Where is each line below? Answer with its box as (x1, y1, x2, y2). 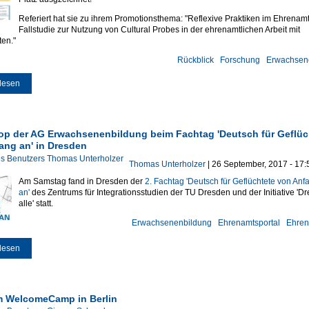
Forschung (219, 54, 260, 65)
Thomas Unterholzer (128, 159, 206, 169)
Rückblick (177, 54, 214, 65)
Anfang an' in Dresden (19, 251, 103, 261)
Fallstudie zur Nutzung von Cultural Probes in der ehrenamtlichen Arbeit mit (18, 24, 300, 34)
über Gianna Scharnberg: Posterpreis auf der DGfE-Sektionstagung (19, 78, 272, 88)
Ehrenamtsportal (217, 217, 280, 228)
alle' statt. (18, 198, 55, 208)
